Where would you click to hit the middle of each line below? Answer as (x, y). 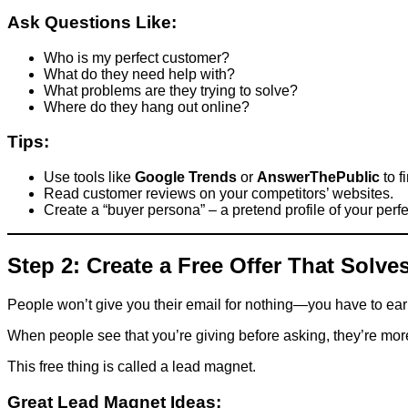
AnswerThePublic (318, 177)
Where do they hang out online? (147, 107)
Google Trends (186, 177)
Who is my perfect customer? (137, 57)
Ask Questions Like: (92, 22)
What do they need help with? (139, 74)
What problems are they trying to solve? (171, 90)
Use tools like (89, 177)
